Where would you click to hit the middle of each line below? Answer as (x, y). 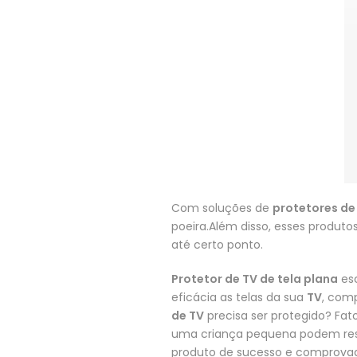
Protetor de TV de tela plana (255, 279)
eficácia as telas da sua (239, 297)
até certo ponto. (217, 245)
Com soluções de (222, 208)
